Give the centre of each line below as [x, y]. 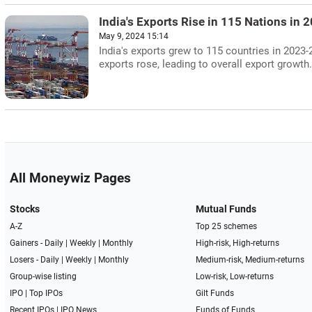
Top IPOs [46, 293]
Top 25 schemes [227, 226]
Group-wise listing [43, 276]
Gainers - [27, 243]
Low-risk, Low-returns [235, 276]
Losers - [25, 260]
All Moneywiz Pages [70, 178]
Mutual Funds [226, 209]
